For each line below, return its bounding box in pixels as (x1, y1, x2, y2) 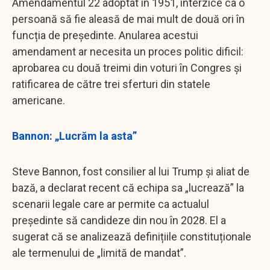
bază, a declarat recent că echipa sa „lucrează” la (12, 181, 244, 194)
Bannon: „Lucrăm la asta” (12, 129, 137, 142)
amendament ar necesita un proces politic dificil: (12, 45, 243, 58)
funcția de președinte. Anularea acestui (12, 28, 198, 42)
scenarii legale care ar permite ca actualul (12, 197, 209, 210)
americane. (12, 93, 65, 107)
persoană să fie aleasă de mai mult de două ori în (12, 12, 245, 25)
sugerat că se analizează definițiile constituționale (12, 230, 251, 243)
